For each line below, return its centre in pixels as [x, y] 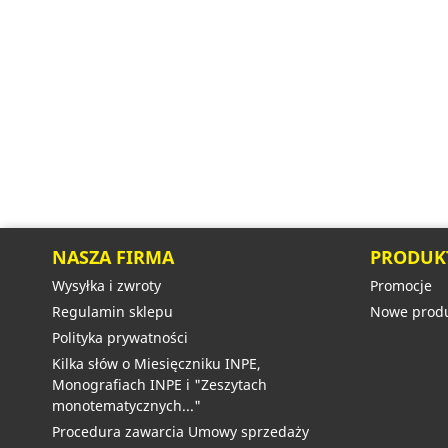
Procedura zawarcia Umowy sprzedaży [180, 432]
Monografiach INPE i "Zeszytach [159, 385]
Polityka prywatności [120, 338]
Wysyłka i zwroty [106, 286]
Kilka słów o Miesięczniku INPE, [156, 364]
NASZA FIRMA [113, 257]
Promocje [400, 286]
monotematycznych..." [126, 406]
